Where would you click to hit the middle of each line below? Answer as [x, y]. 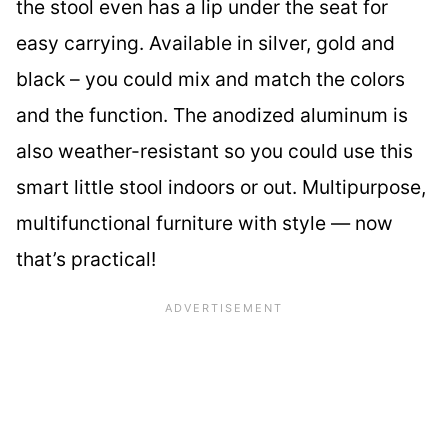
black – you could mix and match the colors [210, 79]
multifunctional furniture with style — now [204, 223]
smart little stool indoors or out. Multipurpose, [221, 187]
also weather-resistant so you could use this [214, 151]
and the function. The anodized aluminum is [212, 115]
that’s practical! [86, 259]
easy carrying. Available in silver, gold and [205, 43]
